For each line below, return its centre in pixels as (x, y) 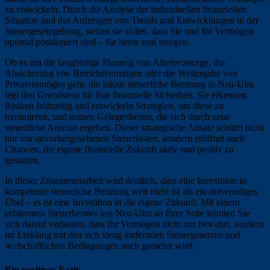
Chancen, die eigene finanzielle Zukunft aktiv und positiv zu (119, 149)
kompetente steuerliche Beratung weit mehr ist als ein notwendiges (131, 192)
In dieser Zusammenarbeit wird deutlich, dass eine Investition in (126, 181)
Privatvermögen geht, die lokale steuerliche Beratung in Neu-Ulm (129, 84)
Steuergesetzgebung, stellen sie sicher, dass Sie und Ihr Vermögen (129, 31)
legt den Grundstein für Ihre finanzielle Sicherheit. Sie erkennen (126, 95)
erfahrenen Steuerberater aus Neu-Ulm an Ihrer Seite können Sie (127, 213)
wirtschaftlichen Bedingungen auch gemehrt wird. (100, 246)
